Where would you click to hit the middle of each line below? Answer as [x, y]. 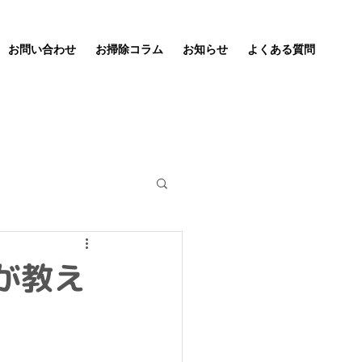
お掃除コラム [129, 49]
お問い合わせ [42, 49]
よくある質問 [281, 49]
